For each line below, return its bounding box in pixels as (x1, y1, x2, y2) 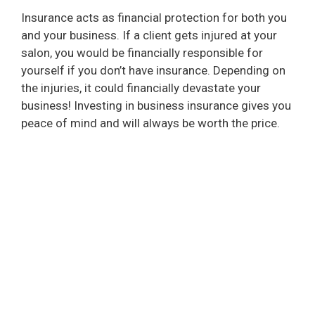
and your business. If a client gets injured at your (21, 28, 277, 43)
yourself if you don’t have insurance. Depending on (21, 63, 285, 78)
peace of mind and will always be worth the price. (21, 116, 280, 131)
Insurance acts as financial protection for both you (21, 11, 287, 25)
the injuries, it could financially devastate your (21, 81, 261, 96)
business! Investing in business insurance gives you (21, 98, 291, 113)
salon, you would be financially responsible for (21, 46, 263, 60)
